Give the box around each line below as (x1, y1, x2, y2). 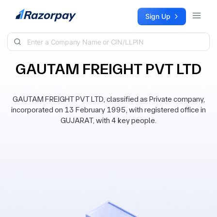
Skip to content (8, 8, 56, 16)
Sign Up (145, 12, 170, 20)
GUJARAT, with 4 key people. (61, 116, 156, 125)
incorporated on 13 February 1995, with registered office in (11, 105, 206, 114)
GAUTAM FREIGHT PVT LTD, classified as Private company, (12, 94, 205, 104)
